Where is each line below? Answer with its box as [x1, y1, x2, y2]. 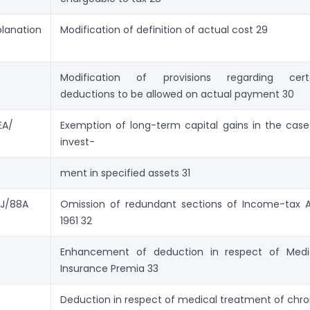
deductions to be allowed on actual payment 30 [60, 86, 294, 101]
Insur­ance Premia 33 [60, 261, 158, 275]
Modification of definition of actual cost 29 [60, 22, 268, 37]
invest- [60, 134, 95, 149]
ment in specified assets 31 [60, 165, 190, 180]
